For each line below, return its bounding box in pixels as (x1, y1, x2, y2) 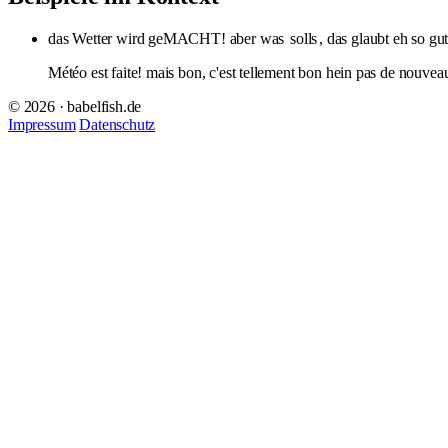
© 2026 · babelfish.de (8, 97, 142, 115)
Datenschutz (79, 115, 156, 133)
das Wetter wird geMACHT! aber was (48, 29, 289, 47)
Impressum (8, 115, 76, 133)
